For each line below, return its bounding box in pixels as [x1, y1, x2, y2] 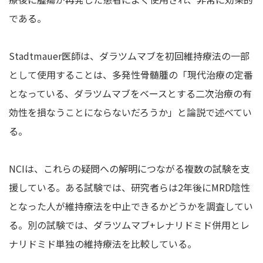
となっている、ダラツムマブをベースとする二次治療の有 [9, 86, 252, 100]
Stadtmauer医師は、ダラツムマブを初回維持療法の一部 [9, 48, 249, 63]
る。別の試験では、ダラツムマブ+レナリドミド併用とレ [9, 217, 249, 232]
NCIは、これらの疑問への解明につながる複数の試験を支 [9, 161, 250, 176]
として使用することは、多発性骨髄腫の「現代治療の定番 [9, 67, 253, 82]
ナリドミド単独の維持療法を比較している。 [9, 236, 197, 251]
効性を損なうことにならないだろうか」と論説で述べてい [9, 104, 252, 119]
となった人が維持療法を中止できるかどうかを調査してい [9, 198, 253, 213]
